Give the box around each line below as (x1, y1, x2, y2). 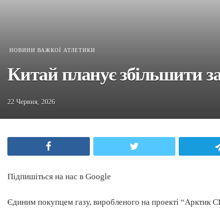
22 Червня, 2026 (7, 98, 55, 106)
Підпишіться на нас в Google (7, 172, 111, 182)
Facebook (57, 142, 86, 150)
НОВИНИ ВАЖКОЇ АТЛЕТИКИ (9, 47, 95, 53)
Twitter (143, 142, 165, 150)
